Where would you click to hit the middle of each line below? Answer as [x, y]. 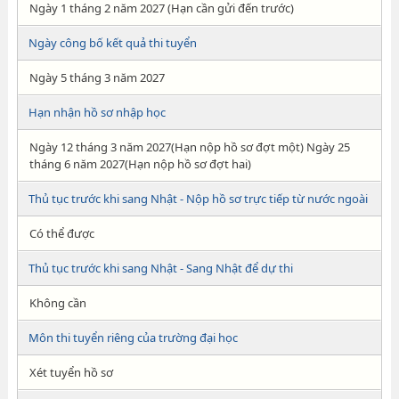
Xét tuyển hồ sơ [71, 372]
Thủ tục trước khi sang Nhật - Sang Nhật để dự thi [160, 268]
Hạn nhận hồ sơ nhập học [97, 112]
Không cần [57, 303]
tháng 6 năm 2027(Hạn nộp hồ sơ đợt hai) [140, 164]
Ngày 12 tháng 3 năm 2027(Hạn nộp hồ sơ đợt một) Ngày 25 [189, 147]
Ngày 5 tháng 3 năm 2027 [97, 77]
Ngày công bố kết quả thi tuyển [112, 43]
